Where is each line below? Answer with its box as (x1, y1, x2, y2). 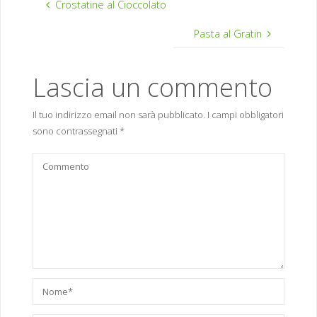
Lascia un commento (32, 69, 272, 105)
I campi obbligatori (207, 108, 284, 121)
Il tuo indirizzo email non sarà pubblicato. (32, 108, 205, 121)
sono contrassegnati (32, 124, 120, 137)
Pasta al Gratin (193, 26, 262, 40)
